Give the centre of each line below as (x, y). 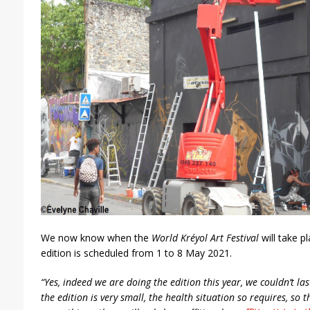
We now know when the (96, 237)
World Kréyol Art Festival (206, 237)
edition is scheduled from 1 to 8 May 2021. (136, 253)
